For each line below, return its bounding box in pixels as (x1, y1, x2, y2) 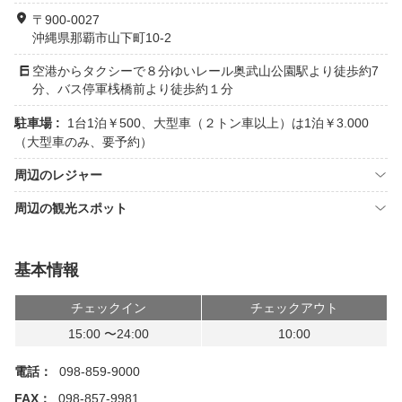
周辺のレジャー (14, 168, 102, 182)
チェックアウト (250, 301, 338, 315)
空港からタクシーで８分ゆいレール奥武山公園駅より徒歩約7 (32, 64, 379, 78)
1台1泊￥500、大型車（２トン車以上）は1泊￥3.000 (67, 116, 369, 130)
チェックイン (70, 301, 146, 315)
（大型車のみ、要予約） (14, 135, 153, 149)
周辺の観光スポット (14, 201, 127, 215)
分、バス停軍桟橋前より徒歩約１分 (32, 82, 233, 96)
